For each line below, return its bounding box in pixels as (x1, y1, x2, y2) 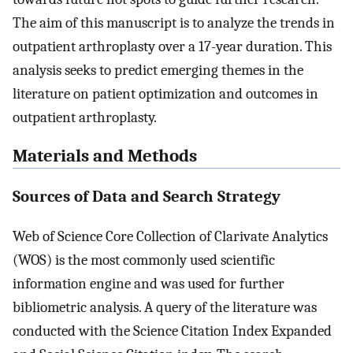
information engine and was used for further (13, 275, 284, 292)
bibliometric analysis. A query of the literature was (13, 299, 317, 316)
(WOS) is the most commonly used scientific (13, 251, 275, 269)
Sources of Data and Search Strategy (13, 186, 281, 206)
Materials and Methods (13, 145, 197, 166)
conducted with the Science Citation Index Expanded (13, 322, 332, 340)
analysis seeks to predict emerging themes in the (13, 61, 303, 79)
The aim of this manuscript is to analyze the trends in (13, 13, 335, 32)
